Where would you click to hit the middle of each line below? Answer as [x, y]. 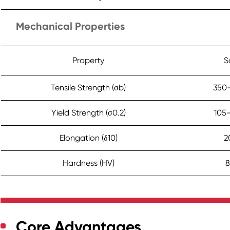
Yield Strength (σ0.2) [88, 113]
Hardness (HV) [88, 163]
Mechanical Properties [71, 26]
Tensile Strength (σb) [89, 88]
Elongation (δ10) [88, 138]
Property [89, 61]
